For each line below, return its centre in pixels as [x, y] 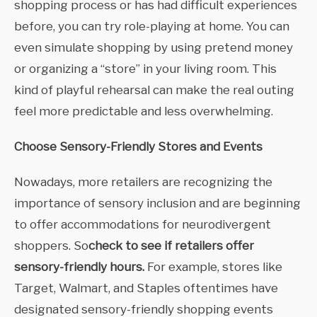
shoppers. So [51, 246]
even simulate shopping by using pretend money [154, 48]
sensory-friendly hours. [81, 267]
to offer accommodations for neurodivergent [143, 225]
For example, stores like [215, 267]
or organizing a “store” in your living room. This [145, 69]
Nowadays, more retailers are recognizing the [143, 182]
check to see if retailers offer [171, 246]
